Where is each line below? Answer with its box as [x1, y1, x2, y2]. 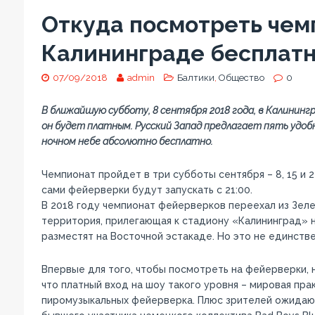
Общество [218, 72, 264, 83]
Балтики [176, 72, 214, 83]
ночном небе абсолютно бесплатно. [41, 135, 213, 147]
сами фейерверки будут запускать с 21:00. [41, 184, 252, 195]
